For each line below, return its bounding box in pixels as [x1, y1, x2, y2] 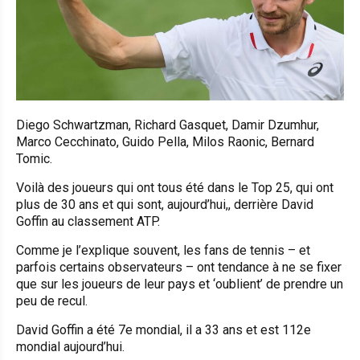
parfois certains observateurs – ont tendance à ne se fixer [16, 260, 342, 276]
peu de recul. [16, 293, 88, 309]
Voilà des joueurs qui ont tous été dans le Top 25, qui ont [16, 180, 333, 196]
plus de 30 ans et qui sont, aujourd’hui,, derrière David [16, 197, 313, 213]
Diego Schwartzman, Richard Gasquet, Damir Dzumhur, [16, 117, 319, 133]
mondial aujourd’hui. [16, 339, 125, 355]
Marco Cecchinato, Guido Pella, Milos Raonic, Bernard [16, 134, 314, 150]
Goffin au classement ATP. [16, 214, 160, 230]
